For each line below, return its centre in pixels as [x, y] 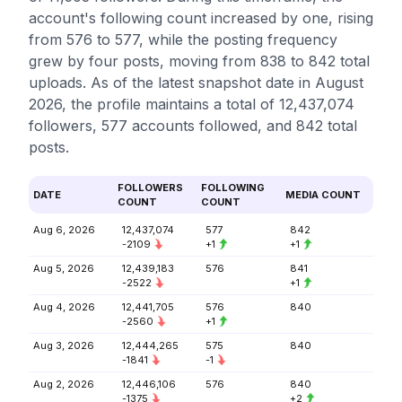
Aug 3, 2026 [64, 345]
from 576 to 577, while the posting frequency [183, 39]
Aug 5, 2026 [64, 268]
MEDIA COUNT [323, 195]
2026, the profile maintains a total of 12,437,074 [192, 104]
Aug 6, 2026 [64, 230]
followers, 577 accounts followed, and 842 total [193, 126]
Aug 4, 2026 [64, 307]
